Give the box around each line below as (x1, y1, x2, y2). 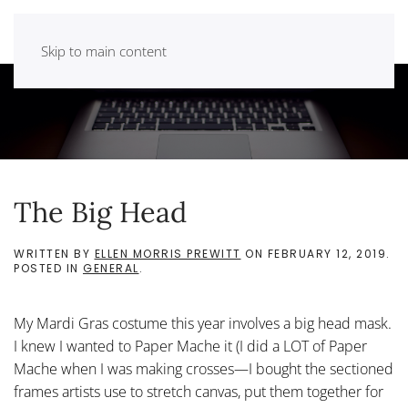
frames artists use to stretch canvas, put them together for (14, 382, 383, 402)
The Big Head (14, 194, 187, 229)
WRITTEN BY (14, 246, 95, 261)
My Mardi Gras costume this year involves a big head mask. (14, 313, 392, 333)
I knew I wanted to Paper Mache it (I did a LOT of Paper (14, 336, 367, 356)
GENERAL (83, 260, 139, 276)
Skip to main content (41, 42, 167, 60)
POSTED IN (14, 260, 83, 276)
